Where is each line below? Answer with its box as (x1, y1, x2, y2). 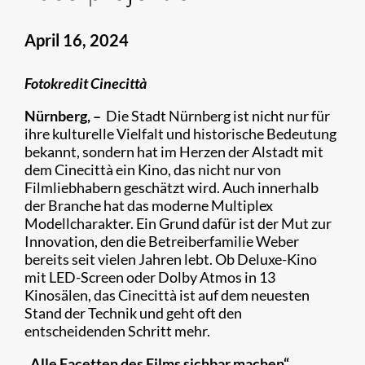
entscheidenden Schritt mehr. (24, 322, 213, 340)
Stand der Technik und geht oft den (24, 304, 242, 322)
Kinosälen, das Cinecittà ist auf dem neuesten (24, 286, 310, 304)
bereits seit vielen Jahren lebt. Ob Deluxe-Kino (24, 250, 317, 268)
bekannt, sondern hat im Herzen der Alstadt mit (24, 143, 323, 161)
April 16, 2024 (24, 30, 129, 50)
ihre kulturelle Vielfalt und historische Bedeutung (24, 125, 336, 143)
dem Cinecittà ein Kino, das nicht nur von (24, 161, 281, 178)
